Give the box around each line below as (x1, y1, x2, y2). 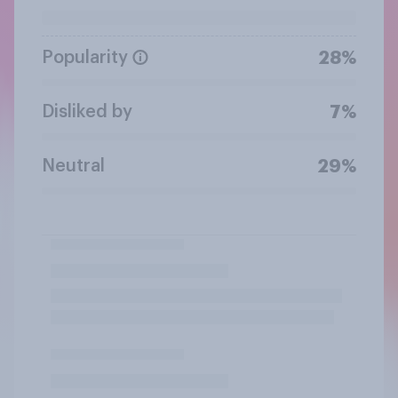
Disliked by (42, 102, 132, 121)
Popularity (42, 48, 128, 67)
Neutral (42, 156, 105, 175)
